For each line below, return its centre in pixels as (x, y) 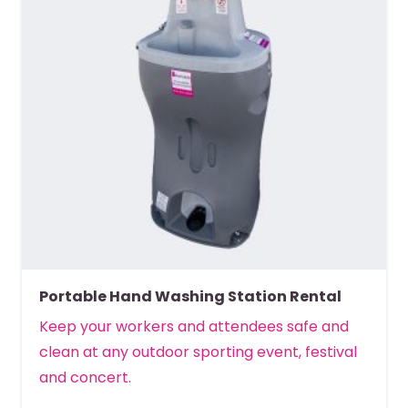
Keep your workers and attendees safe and (194, 326)
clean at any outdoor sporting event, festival (199, 352)
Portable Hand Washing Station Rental (191, 296)
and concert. (86, 377)
